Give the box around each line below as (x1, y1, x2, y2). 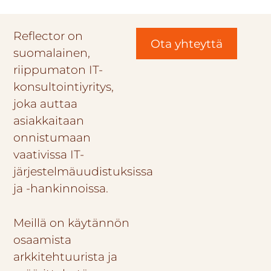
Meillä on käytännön (13, 215, 130, 230)
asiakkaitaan (13, 113, 85, 128)
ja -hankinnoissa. (13, 181, 109, 196)
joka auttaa (13, 96, 78, 111)
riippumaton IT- (13, 62, 103, 77)
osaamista (13, 232, 72, 247)
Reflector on (13, 28, 83, 44)
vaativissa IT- (13, 147, 85, 162)
